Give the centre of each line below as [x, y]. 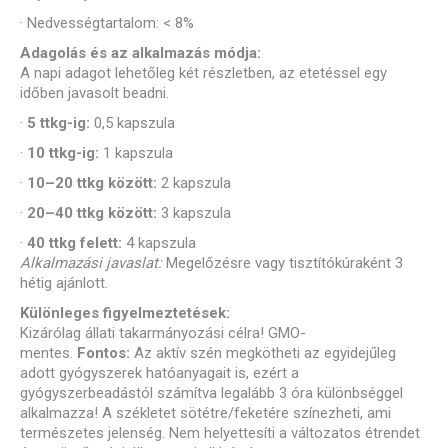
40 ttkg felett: [74, 242]
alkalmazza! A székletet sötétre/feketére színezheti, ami [205, 412]
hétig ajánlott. [64, 282]
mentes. [48, 352]
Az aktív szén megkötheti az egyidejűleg [263, 352]
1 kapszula [136, 152]
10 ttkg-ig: [63, 152]
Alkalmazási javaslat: [91, 262]
